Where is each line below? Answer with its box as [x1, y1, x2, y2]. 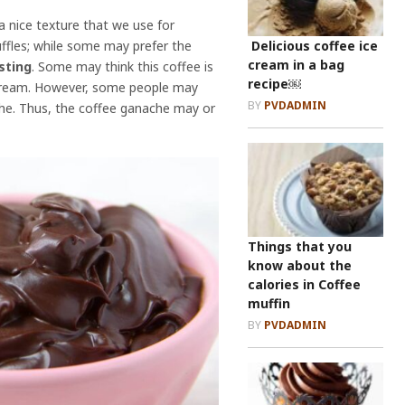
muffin [248, 294, 290, 312]
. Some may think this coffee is [32, 58, 213, 75]
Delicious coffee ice [248, 36, 378, 54]
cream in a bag [248, 55, 344, 73]
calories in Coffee [248, 275, 361, 293]
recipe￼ [248, 74, 301, 92]
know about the [248, 256, 352, 274]
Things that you [248, 237, 352, 255]
